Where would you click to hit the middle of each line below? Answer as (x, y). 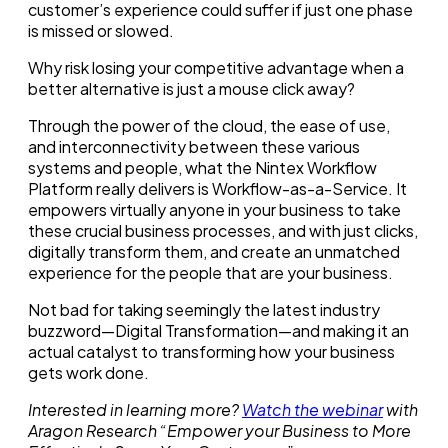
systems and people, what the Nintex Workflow (202, 167)
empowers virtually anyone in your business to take (214, 209)
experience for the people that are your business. (210, 272)
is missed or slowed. (101, 30)
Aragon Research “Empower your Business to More (219, 430)
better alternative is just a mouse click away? (191, 88)
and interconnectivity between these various (194, 146)
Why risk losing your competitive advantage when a (216, 67)
